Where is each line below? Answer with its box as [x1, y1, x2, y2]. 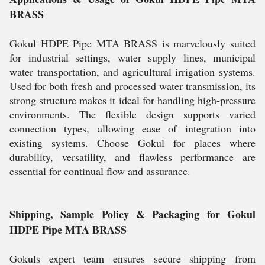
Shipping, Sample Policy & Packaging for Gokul [9, 206, 256, 222]
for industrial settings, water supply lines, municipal [9, 50, 256, 64]
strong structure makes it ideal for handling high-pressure [9, 93, 256, 107]
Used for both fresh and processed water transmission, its [9, 79, 256, 93]
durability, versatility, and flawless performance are [9, 150, 256, 164]
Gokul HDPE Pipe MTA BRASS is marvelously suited [9, 36, 256, 50]
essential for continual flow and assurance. [9, 164, 190, 178]
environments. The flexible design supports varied [9, 107, 256, 121]
